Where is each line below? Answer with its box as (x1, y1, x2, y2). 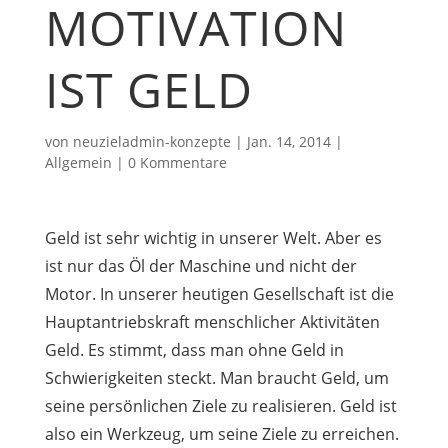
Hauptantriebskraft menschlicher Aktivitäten (44, 311, 380, 333)
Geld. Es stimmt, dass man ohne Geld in (44, 339, 344, 361)
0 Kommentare (127, 153, 227, 172)
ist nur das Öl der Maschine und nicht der (44, 255, 357, 277)
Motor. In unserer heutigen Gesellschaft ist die (44, 283, 394, 305)
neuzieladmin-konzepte (72, 132, 231, 151)
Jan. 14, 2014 (246, 132, 331, 151)
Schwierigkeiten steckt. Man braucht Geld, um (44, 367, 389, 389)
